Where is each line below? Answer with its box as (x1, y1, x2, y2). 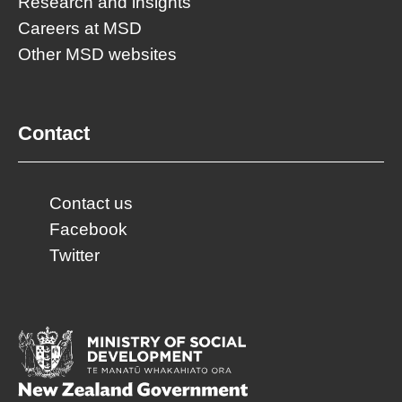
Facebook (49, 219, 127, 239)
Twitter (49, 245, 100, 265)
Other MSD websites (18, 44, 177, 64)
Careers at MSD (18, 18, 142, 38)
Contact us (49, 193, 133, 213)
